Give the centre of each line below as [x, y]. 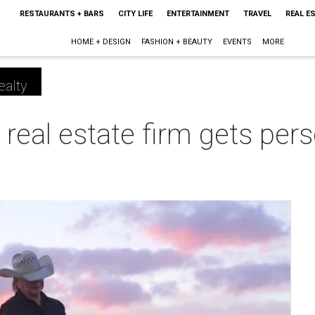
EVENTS [238, 42]
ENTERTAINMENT [198, 14]
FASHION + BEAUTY [177, 42]
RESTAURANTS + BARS [62, 14]
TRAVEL [257, 14]
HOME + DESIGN [101, 42]
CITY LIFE [135, 14]
